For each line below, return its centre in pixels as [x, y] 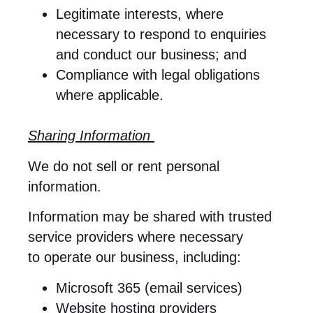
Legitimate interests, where [140, 14]
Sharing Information [91, 136]
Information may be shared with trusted [150, 217]
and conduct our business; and [151, 55]
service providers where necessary [136, 237]
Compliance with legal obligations [158, 75]
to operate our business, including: [134, 257]
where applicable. [110, 95]
